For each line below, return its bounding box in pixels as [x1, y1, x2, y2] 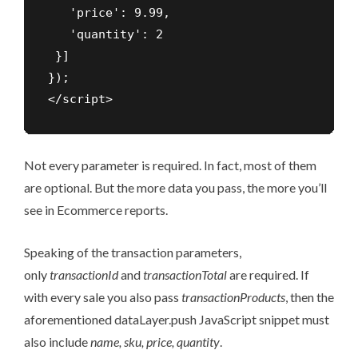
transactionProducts [181, 289, 285, 305]
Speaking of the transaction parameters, [24, 245, 241, 261]
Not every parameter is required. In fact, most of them [24, 157, 316, 173]
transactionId [50, 267, 121, 283]
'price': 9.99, [48, 6, 170, 21]
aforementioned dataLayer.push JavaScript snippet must [24, 312, 329, 328]
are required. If [227, 267, 309, 283]
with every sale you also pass [24, 289, 181, 305]
